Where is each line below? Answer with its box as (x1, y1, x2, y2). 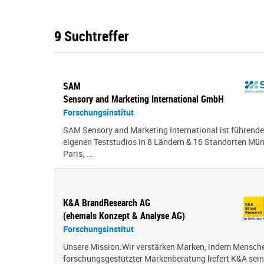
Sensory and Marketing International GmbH (63, 93, 224, 105)
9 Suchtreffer (54, 27, 129, 45)
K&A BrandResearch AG (63, 196, 150, 209)
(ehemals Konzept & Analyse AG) (63, 209, 185, 222)
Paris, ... (63, 148, 93, 159)
